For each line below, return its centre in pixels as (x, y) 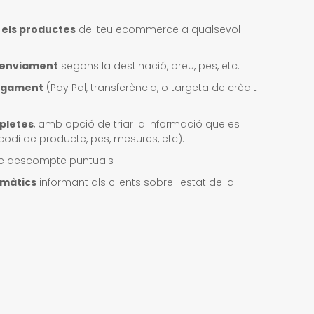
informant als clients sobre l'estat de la (135, 182)
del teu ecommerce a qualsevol (158, 29)
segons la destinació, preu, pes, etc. (149, 66)
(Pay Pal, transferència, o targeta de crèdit (150, 88)
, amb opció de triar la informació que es (137, 124)
